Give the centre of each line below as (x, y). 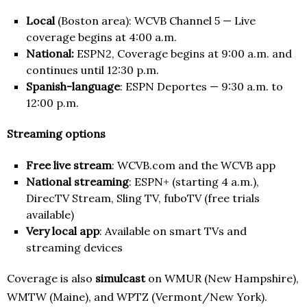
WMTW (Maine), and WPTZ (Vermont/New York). (137, 297)
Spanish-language (73, 87)
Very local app (63, 231)
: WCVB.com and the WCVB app (194, 165)
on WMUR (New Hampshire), (222, 279)
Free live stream (69, 165)
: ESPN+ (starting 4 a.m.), (194, 182)
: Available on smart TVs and (173, 231)
